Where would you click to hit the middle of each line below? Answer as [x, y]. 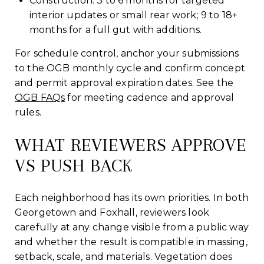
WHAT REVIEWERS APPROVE [131, 144]
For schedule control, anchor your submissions [127, 53]
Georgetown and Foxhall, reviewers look [112, 212]
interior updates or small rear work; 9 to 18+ [133, 15]
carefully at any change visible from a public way [132, 227]
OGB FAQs [40, 97]
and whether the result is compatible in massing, [131, 242]
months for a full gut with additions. [115, 29]
